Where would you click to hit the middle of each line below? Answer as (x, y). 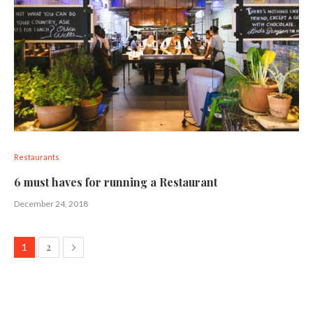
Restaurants (37, 157)
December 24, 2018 (51, 204)
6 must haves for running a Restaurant (116, 182)
